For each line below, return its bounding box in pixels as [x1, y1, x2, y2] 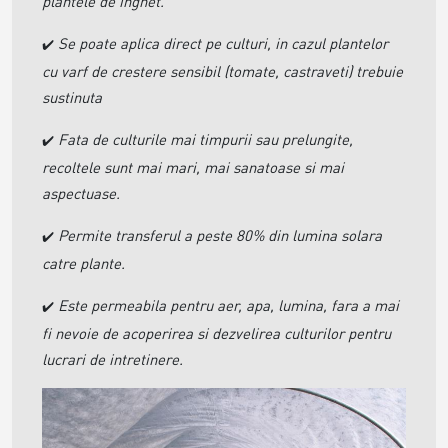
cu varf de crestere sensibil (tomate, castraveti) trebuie [42, 61, 403, 80]
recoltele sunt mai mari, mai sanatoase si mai [42, 157, 344, 176]
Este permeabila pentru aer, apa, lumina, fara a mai [58, 295, 399, 314]
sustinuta [42, 87, 102, 106]
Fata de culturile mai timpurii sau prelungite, [58, 129, 353, 148]
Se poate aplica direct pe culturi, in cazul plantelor [58, 33, 388, 52]
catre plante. [42, 253, 125, 272]
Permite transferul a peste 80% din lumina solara [58, 225, 382, 244]
